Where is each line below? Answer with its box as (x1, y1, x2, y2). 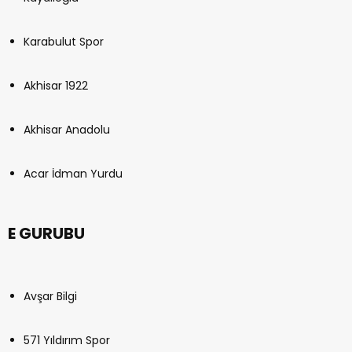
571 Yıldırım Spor (24, 332, 110, 349)
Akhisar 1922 (24, 78, 88, 94)
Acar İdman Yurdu (24, 166, 123, 182)
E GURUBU (8, 222, 85, 245)
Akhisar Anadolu (24, 122, 110, 138)
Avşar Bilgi (24, 288, 77, 305)
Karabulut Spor (24, 34, 104, 50)
